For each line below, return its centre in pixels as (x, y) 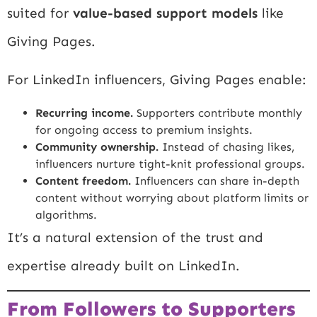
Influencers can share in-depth (215, 180)
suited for (40, 13)
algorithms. (66, 214)
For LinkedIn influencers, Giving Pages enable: (157, 80)
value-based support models (165, 13)
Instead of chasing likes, (226, 146)
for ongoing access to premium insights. (144, 129)
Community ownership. (97, 146)
